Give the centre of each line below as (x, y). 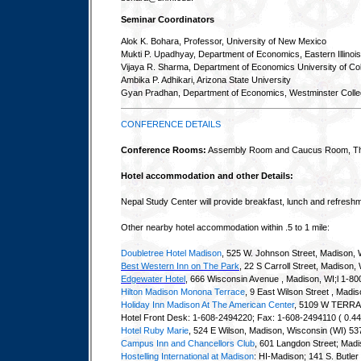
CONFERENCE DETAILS (171, 124)
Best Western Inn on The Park (180, 266)
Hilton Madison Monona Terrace (183, 292)
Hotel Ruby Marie (155, 330)
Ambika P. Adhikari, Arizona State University (206, 80)
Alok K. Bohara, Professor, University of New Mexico (224, 41)
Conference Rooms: (164, 150)
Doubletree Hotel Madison (171, 253)
